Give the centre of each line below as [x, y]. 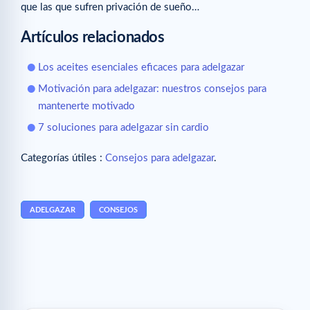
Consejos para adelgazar [159, 158]
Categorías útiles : [63, 158]
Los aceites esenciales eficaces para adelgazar [141, 68]
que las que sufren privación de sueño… [110, 8]
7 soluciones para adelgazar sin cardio [124, 128]
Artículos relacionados [93, 38]
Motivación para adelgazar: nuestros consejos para [152, 89]
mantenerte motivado [86, 107]
